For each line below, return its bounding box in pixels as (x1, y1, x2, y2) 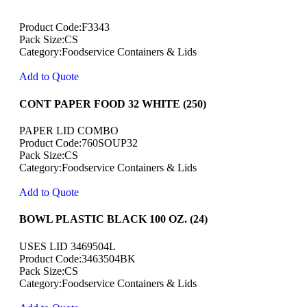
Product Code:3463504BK (19, 252, 136, 265)
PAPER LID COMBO (19, 124, 119, 136)
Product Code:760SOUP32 (19, 136, 138, 149)
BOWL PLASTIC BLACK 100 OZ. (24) (19, 213, 208, 225)
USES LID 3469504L (19, 240, 116, 252)
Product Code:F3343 (19, 21, 110, 34)
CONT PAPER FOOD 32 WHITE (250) (19, 97, 206, 110)
